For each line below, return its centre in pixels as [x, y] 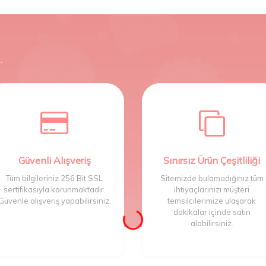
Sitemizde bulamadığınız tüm [212, 178]
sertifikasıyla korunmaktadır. [54, 189]
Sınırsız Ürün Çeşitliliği [212, 160]
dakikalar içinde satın [212, 212]
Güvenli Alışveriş [54, 160]
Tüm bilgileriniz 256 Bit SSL [54, 178]
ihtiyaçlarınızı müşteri [212, 189]
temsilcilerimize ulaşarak [212, 200]
